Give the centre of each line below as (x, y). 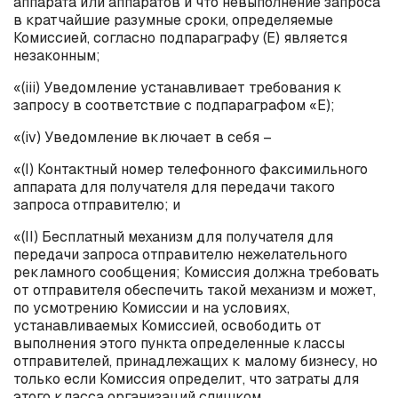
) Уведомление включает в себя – (154, 137)
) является (311, 37)
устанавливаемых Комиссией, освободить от (167, 325)
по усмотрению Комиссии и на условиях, (151, 307)
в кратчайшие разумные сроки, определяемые (173, 20)
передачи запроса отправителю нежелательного (180, 254)
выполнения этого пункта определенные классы (179, 343)
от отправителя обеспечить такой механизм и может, (195, 290)
